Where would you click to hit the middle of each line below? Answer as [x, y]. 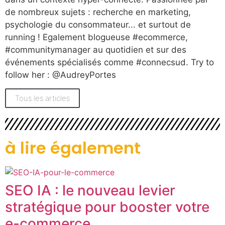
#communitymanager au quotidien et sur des [96, 50]
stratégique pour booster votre [107, 207]
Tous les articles [42, 98]
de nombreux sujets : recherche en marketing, [98, 12]
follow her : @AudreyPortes [61, 75]
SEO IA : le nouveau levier [90, 191]
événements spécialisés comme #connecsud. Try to [109, 63]
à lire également [73, 148]
